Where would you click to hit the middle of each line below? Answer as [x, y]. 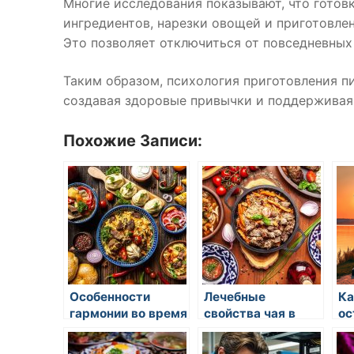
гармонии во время [128, 314]
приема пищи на [119, 330]
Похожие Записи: [133, 141]
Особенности [110, 297]
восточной [236, 330]
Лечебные [235, 297]
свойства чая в [250, 314]
